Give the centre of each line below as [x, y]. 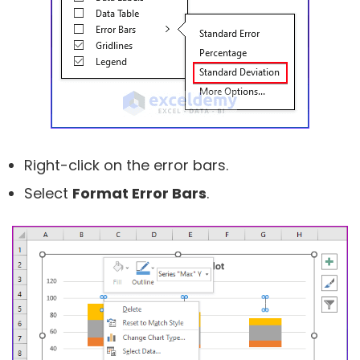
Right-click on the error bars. [126, 165]
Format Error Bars [139, 193]
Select [48, 193]
